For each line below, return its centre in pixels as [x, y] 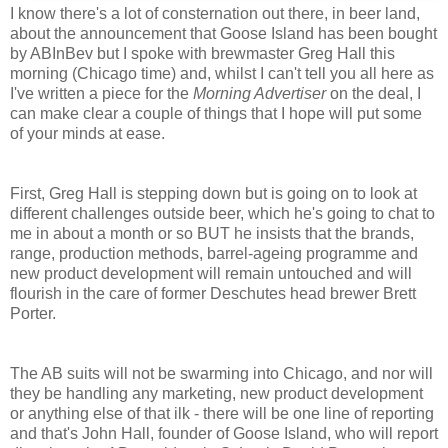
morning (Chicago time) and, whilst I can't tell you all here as [222, 73]
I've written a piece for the [101, 93]
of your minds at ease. [87, 133]
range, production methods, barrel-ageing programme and [214, 253]
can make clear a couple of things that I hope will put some [216, 113]
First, [29, 193]
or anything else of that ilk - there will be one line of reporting [222, 413]
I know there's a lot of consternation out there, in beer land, [215, 13]
